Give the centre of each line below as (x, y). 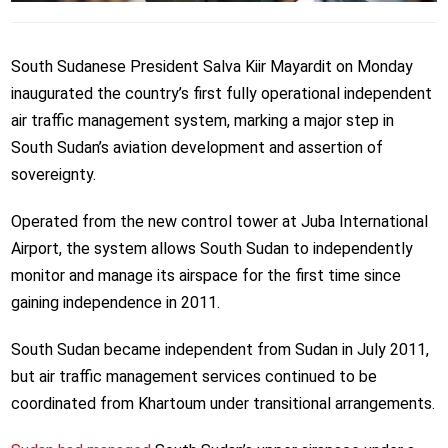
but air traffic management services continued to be (193, 377)
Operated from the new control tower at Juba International (219, 222)
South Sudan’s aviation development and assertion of (196, 148)
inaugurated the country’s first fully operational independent (221, 94)
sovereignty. (53, 175)
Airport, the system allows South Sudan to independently (211, 249)
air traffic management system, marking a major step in (202, 121)
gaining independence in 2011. (115, 303)
